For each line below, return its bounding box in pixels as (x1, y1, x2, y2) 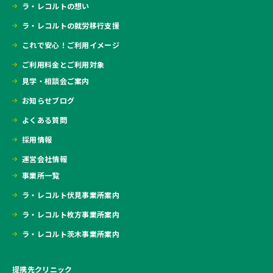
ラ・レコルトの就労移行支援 (22, 20, 119, 31)
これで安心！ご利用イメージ (22, 40, 119, 51)
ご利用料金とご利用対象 (22, 59, 105, 70)
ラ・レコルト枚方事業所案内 (22, 209, 119, 220)
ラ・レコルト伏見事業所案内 (22, 190, 119, 200)
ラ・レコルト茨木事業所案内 (22, 229, 119, 239)
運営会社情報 (22, 154, 67, 165)
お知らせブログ (22, 95, 75, 106)
